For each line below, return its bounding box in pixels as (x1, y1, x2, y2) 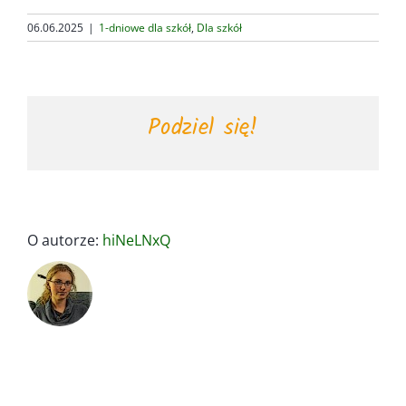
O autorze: (27, 230, 102, 251)
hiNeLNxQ (102, 230, 170, 251)
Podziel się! (148, 109, 258, 146)
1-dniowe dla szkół (99, 19, 191, 35)
